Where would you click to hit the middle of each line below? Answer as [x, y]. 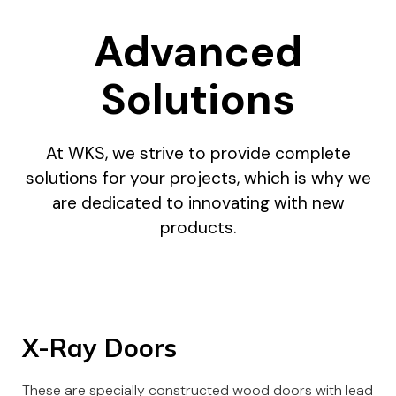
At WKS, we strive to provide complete [198, 153]
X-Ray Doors [99, 347]
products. [198, 228]
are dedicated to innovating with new [198, 203]
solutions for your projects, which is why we [198, 178]
